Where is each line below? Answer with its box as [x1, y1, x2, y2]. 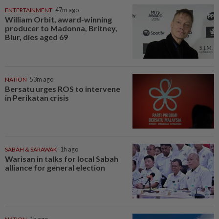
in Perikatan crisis [5, 93, 69, 103]
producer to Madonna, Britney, [5, 23, 117, 33]
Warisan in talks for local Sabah [5, 153, 118, 163]
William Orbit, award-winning [5, 14, 112, 24]
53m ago [30, 76, 53, 84]
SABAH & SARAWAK [5, 145, 57, 153]
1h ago [60, 145, 78, 153]
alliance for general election [5, 162, 105, 172]
